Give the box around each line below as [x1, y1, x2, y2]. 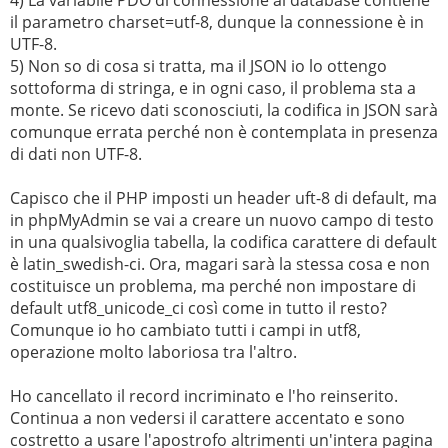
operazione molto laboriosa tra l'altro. [10, 340, 297, 363]
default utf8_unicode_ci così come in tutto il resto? [10, 296, 387, 319]
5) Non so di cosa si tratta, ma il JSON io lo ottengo [10, 54, 387, 77]
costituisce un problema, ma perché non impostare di [10, 274, 416, 297]
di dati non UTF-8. [10, 142, 142, 165]
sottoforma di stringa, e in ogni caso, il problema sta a [10, 76, 416, 99]
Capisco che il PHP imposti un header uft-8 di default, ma [10, 186, 437, 209]
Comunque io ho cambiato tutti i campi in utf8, [10, 318, 361, 341]
